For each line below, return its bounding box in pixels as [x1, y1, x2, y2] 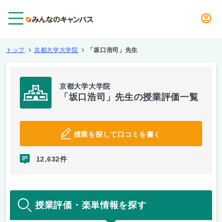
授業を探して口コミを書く [73, 130, 162, 138]
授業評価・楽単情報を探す [35, 200, 147, 210]
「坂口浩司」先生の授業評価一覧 [59, 92, 199, 102]
